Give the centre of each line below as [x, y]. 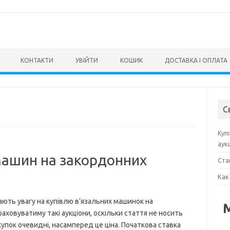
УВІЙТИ [87, 60]
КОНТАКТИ [37, 60]
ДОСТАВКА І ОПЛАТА [196, 60]
